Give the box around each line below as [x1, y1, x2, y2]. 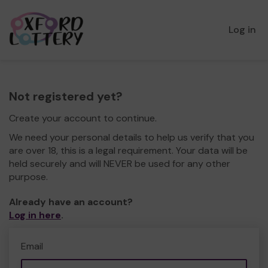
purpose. [9, 170, 48, 183]
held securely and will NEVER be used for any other [9, 157, 230, 170]
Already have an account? [9, 196, 133, 208]
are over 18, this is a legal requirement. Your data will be [9, 144, 248, 157]
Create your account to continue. [9, 112, 157, 124]
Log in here [9, 209, 61, 221]
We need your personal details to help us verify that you [9, 131, 254, 144]
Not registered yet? [9, 89, 123, 104]
